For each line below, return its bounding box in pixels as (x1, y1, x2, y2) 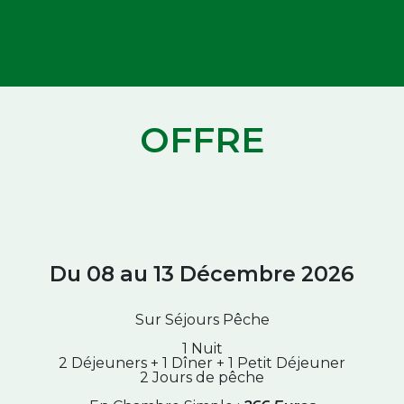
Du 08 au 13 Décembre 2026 (50, 261, 354, 287)
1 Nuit (181, 340, 223, 357)
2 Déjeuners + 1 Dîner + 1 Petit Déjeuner (59, 354, 345, 372)
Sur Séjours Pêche (134, 311, 270, 328)
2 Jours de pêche (140, 369, 264, 386)
